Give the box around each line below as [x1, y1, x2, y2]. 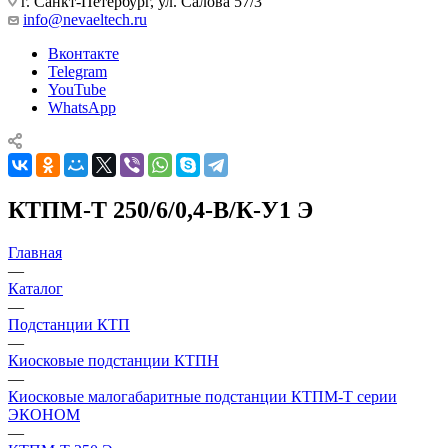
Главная [8, 243, 62, 261]
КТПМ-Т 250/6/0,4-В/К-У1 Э [8, 196, 313, 223]
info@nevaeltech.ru [23, 10, 147, 28]
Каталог [8, 279, 63, 297]
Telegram [48, 62, 107, 80]
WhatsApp [48, 98, 116, 116]
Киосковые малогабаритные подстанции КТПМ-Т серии [8, 387, 397, 405]
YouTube [48, 80, 106, 98]
